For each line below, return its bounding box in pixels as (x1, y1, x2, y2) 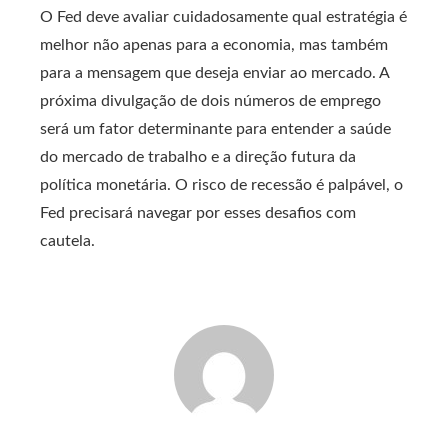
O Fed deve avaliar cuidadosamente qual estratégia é (40, 9, 407, 25)
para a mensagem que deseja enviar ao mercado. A (40, 65, 389, 81)
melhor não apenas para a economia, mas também (40, 37, 388, 53)
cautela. (40, 233, 95, 249)
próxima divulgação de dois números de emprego (40, 93, 381, 109)
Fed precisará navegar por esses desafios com (40, 205, 356, 221)
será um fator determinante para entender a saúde (40, 121, 391, 137)
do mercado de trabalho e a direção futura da (40, 149, 356, 165)
